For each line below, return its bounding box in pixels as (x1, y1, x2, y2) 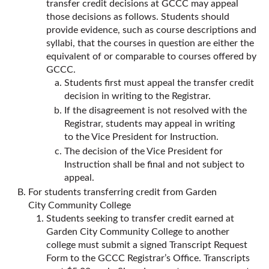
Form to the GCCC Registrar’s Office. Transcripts (46, 253, 250, 263)
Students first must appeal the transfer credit (64, 78, 254, 88)
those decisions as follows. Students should (46, 12, 229, 22)
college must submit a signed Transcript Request (46, 240, 247, 250)
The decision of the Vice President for (64, 147, 223, 156)
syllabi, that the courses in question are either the (46, 38, 254, 48)
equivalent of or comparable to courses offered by (46, 52, 256, 61)
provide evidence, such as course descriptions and (46, 25, 256, 35)
